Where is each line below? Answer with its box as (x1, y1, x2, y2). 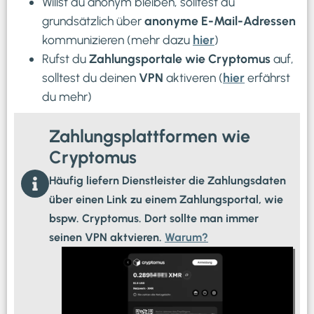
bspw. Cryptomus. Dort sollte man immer (49, 212, 259, 226)
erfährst (247, 70, 290, 86)
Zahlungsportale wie (89, 51, 205, 67)
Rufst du (42, 51, 89, 67)
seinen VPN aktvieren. (49, 231, 165, 245)
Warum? (165, 231, 208, 245)
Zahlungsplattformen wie (49, 125, 250, 147)
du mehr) (42, 89, 92, 104)
